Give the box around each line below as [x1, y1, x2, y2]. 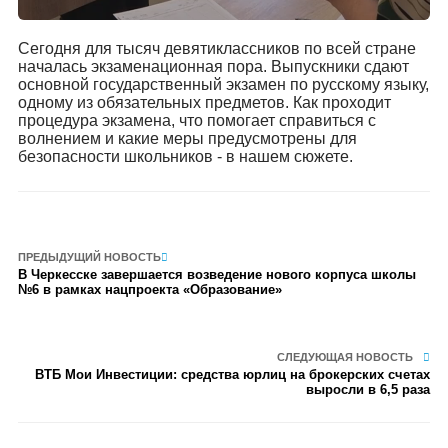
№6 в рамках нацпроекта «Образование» [17, 282, 282, 297]
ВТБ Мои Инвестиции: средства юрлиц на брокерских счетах [35, 367, 431, 382]
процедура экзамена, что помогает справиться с [17, 112, 376, 129]
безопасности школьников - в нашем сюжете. [17, 148, 353, 165]
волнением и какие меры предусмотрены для [17, 130, 357, 147]
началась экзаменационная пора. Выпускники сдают [17, 58, 409, 75]
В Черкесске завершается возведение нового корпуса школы [17, 267, 416, 282]
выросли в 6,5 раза [306, 382, 431, 397]
